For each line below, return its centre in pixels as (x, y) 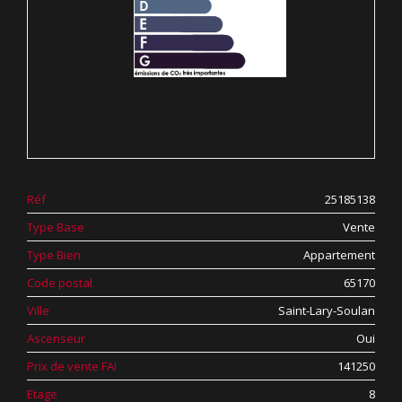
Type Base (56, 227)
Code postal (60, 283)
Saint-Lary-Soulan (327, 310)
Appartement (339, 255)
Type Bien (54, 255)
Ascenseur (56, 338)
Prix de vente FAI (72, 366)
